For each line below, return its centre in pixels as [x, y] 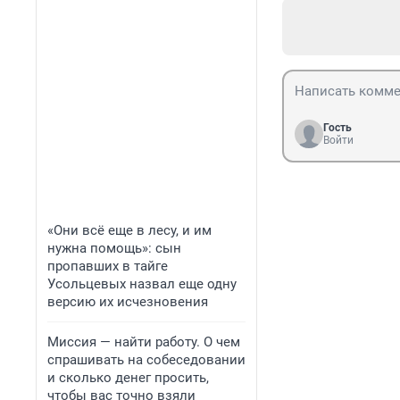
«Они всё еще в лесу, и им [129, 230]
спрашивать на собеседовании [146, 360]
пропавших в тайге [108, 266]
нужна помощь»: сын [114, 248]
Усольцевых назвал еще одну [142, 284]
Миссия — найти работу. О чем [144, 342]
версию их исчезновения [128, 302]
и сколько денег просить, [128, 378]
